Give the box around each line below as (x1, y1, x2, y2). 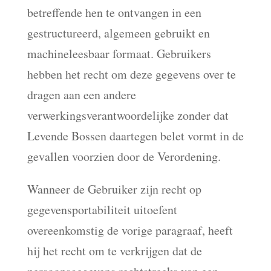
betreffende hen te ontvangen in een (27, 4, 201, 21)
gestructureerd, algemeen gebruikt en (27, 25, 210, 41)
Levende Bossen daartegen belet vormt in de (27, 128, 244, 144)
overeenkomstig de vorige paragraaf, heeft (27, 222, 233, 238)
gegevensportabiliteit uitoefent (27, 201, 177, 218)
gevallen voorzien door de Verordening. (27, 148, 221, 165)
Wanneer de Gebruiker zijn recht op (27, 181, 201, 197)
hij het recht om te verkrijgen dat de (27, 243, 202, 259)
